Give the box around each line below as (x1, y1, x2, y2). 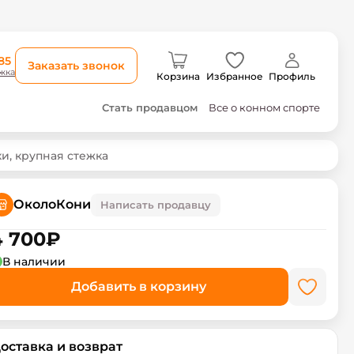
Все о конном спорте (209, 100, 320, 114)
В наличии (2, 254, 66, 269)
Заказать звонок (28, 58, 125, 73)
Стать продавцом (102, 100, 198, 114)
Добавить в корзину (71, 279, 207, 294)
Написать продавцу (100, 198, 211, 211)
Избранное (206, 70, 263, 82)
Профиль (268, 70, 315, 82)
